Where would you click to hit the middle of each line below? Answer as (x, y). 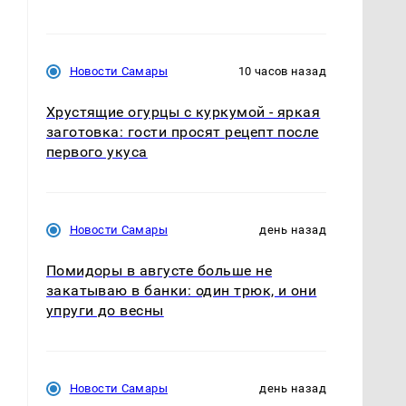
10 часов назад (282, 71)
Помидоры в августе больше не (159, 270)
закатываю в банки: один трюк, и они (181, 290)
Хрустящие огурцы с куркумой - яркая (183, 111)
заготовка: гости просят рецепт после (182, 131)
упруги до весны (105, 310)
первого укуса (97, 151)
